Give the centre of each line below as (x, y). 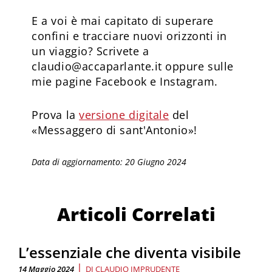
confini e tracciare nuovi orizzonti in (129, 36)
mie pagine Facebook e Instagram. (125, 81)
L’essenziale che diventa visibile (130, 252)
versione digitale (124, 114)
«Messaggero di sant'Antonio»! (116, 130)
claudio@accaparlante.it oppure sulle (133, 66)
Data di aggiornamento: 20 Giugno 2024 (109, 161)
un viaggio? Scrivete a (90, 51)
